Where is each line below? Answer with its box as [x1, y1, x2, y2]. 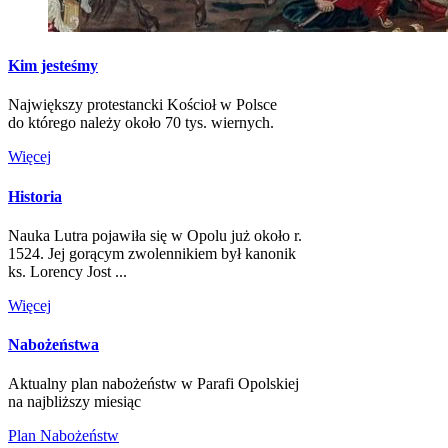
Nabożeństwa [8, 336, 99, 354]
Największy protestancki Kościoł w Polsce [8, 96, 277, 114]
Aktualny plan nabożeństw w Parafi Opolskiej [8, 375, 299, 393]
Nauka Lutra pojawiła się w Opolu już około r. [8, 226, 302, 244]
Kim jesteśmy [8, 57, 98, 75]
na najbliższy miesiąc [8, 393, 141, 411]
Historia [8, 187, 62, 205]
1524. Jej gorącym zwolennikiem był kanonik [8, 244, 296, 262]
